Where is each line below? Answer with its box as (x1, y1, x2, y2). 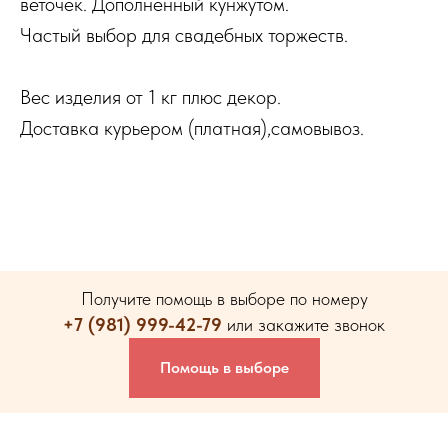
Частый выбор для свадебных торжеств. (20, 23, 348, 48)
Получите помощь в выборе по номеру (80, 288, 368, 310)
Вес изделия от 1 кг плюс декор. (20, 85, 281, 110)
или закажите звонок (222, 314, 385, 336)
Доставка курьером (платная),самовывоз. (20, 116, 364, 141)
